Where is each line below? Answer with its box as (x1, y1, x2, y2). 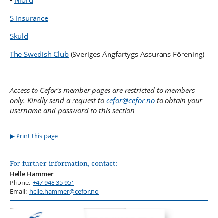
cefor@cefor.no (106, 95, 155, 106)
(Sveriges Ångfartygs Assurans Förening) (69, 49, 204, 59)
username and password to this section (10, 106, 135, 116)
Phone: (10, 178, 30, 187)
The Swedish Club (10, 49, 69, 59)
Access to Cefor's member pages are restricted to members (10, 85, 195, 95)
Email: (10, 187, 27, 196)
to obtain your (155, 95, 202, 106)
